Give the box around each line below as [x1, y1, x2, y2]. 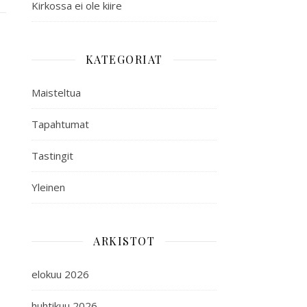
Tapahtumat [32, 117, 89, 131]
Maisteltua [32, 86, 81, 99]
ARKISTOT [93, 234, 155, 248]
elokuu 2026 [32, 267, 89, 281]
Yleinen [32, 180, 65, 194]
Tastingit [32, 149, 73, 162]
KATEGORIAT [85, 52, 163, 66]
